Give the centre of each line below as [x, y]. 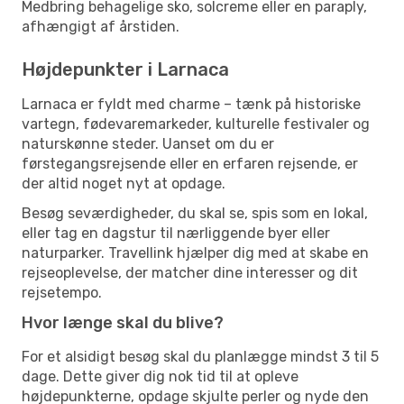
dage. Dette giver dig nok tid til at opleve [160, 376]
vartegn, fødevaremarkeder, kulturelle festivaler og [196, 124]
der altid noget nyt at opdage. [124, 183]
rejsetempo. [62, 292]
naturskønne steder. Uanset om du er [148, 143]
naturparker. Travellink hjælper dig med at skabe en [195, 252]
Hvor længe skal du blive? [123, 322]
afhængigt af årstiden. [101, 26]
